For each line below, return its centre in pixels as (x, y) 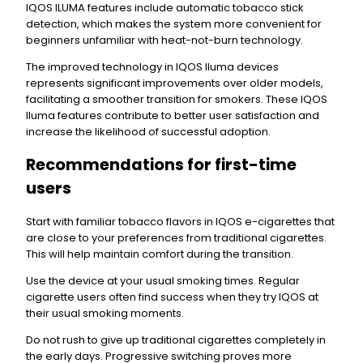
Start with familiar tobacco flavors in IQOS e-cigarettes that (180, 221)
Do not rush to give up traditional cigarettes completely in (176, 340)
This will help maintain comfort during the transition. (160, 254)
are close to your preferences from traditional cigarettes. (176, 237)
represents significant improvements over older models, (175, 83)
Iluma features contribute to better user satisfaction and (173, 116)
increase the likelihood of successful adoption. (148, 132)
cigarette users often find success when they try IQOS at (172, 297)
